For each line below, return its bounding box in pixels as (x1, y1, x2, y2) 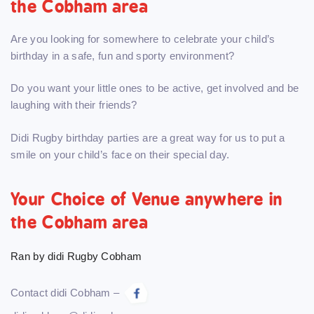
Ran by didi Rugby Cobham (11, 250, 142, 262)
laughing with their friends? (11, 99, 137, 111)
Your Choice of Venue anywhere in (11, 188, 283, 210)
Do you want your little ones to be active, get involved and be (11, 82, 299, 95)
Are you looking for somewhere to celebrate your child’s (11, 32, 275, 45)
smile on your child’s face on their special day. (11, 148, 230, 161)
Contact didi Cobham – (11, 287, 123, 299)
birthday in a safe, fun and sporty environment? (11, 49, 235, 62)
